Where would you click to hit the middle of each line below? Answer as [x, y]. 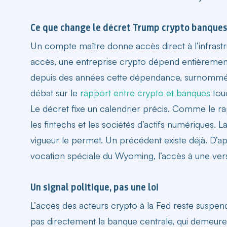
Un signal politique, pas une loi [94, 187]
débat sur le [55, 92]
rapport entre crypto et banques [145, 92]
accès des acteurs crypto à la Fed [103, 205]
